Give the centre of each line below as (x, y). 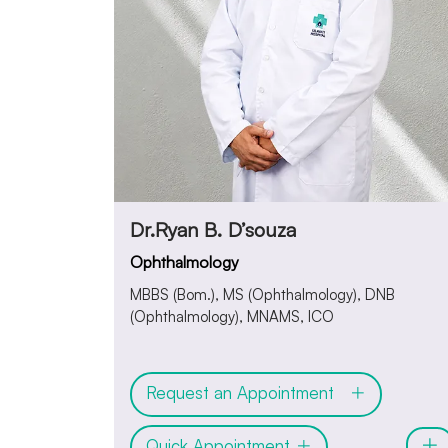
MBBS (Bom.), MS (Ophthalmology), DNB (262, 294)
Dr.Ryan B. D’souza (213, 229)
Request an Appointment (247, 393)
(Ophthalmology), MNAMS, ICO (232, 316)
